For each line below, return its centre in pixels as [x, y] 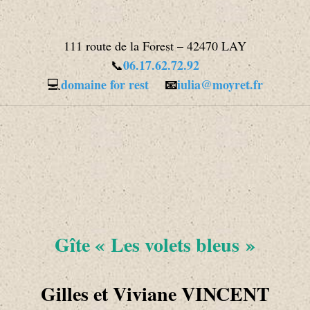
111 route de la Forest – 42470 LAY [155, 45]
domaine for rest [105, 84]
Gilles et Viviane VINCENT [155, 293]
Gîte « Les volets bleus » [155, 244]
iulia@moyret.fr [220, 84]
